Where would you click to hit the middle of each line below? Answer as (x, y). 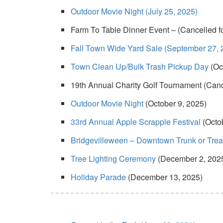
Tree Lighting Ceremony (113, 159)
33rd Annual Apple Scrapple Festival (136, 122)
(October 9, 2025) (175, 103)
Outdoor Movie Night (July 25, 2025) (134, 11)
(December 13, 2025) (164, 177)
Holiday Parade (98, 177)
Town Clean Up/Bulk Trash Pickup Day (140, 66)
